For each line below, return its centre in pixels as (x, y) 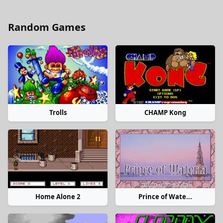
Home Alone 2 (58, 197)
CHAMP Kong (165, 112)
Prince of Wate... (165, 197)
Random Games (47, 27)
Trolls (58, 112)
